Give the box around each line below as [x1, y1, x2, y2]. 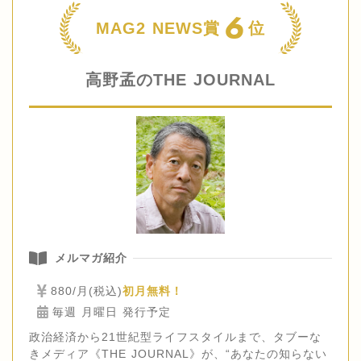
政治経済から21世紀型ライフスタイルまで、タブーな [29, 330, 322, 343]
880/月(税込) [51, 284, 123, 297]
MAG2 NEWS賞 [96, 19, 220, 37]
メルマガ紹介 [54, 251, 127, 264]
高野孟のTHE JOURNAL [85, 71, 276, 89]
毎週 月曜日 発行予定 [52, 305, 172, 318]
